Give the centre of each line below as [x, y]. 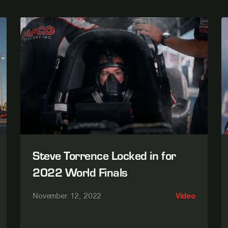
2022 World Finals [80, 172]
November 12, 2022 [67, 196]
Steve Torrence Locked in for [104, 155]
